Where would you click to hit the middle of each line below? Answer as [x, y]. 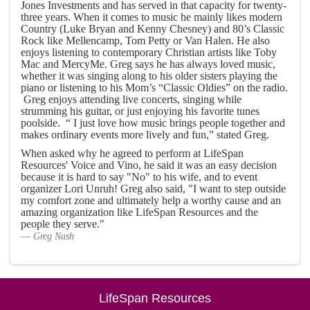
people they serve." [63, 224]
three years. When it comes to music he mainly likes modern [152, 17]
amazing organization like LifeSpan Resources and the [139, 212]
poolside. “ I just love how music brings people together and [153, 123]
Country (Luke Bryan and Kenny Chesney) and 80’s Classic [153, 29]
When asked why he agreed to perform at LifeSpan [132, 153]
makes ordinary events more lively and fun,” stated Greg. [145, 135]
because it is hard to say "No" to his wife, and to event [139, 177]
